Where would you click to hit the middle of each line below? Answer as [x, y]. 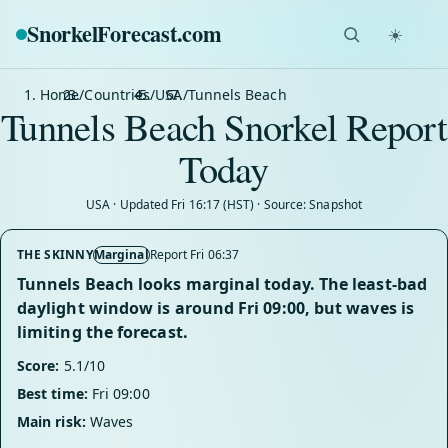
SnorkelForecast [102, 33]
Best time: [52, 393]
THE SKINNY [55, 254]
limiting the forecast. [102, 332]
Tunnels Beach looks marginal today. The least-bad [222, 284]
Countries [117, 94]
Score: [38, 365]
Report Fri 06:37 [194, 254]
